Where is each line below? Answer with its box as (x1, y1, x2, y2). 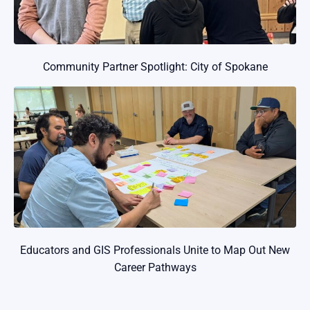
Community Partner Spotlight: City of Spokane (42, 60, 268, 73)
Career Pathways (113, 260, 197, 274)
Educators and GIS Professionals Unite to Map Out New (20, 243, 290, 257)
